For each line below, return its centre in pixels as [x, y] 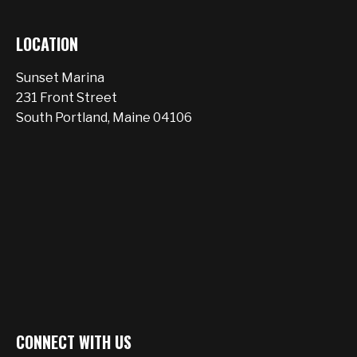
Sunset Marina [60, 77]
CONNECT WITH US [74, 341]
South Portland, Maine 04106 [104, 117]
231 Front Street [67, 97]
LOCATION [47, 43]
